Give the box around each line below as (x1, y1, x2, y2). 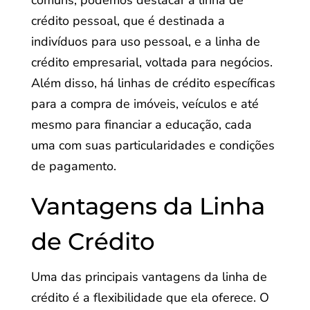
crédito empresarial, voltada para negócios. (30, 54, 273, 71)
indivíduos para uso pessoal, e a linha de (30, 33, 260, 50)
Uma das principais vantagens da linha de (30, 268, 267, 285)
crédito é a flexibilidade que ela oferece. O (30, 289, 269, 306)
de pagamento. (30, 158, 116, 174)
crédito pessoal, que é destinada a (30, 12, 225, 29)
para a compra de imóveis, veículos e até (30, 95, 259, 112)
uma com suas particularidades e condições (30, 137, 275, 154)
